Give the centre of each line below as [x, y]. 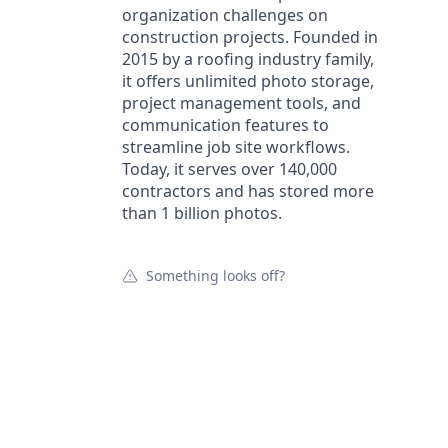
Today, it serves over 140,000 [229, 169]
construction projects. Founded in [250, 37]
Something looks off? [215, 275]
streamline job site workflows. [236, 147]
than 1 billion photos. [202, 213]
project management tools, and [241, 103]
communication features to [225, 125]
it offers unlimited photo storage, [248, 81]
